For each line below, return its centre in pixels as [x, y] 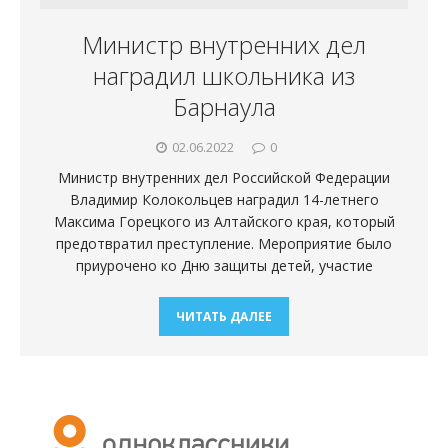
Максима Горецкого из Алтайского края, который [224, 221]
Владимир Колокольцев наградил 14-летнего [224, 199]
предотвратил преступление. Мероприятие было [224, 243]
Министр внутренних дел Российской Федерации [224, 177]
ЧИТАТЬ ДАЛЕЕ [224, 316]
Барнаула [224, 106]
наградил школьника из [224, 75]
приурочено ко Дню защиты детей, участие [224, 265]
